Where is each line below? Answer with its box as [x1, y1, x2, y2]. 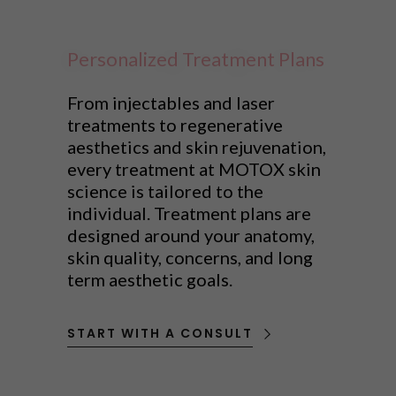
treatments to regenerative [67, 114, 283, 136]
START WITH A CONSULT [67, 324, 254, 343]
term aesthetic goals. [67, 269, 236, 291]
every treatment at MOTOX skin [67, 158, 321, 180]
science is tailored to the [67, 180, 263, 202]
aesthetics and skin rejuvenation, [67, 136, 326, 158]
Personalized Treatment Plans [67, 47, 324, 72]
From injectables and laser [67, 92, 275, 114]
